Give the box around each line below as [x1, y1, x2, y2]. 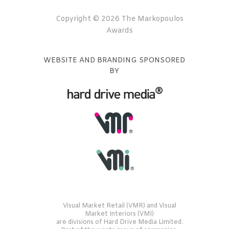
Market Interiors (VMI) [85, 210, 154, 219]
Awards [106, 26, 133, 36]
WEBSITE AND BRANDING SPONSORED [43, 55, 186, 65]
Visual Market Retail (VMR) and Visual [62, 202, 176, 211]
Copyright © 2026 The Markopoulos [55, 14, 184, 24]
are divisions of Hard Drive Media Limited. [56, 218, 183, 227]
